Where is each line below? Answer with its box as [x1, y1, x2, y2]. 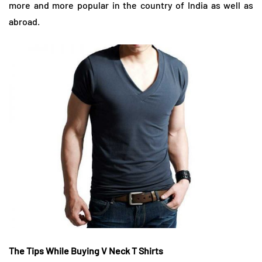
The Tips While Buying [9, 244, 101, 256]
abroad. [9, 16, 40, 27]
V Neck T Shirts [101, 244, 163, 256]
